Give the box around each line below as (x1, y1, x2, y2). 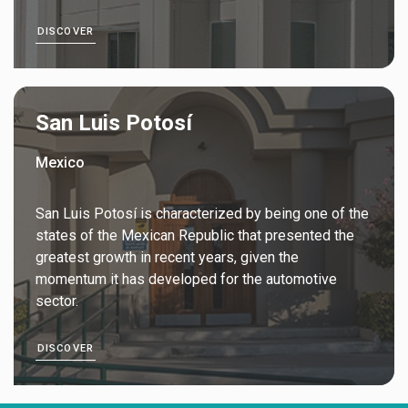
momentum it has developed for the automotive (36, 270, 337, 288)
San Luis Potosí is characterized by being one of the (36, 204, 369, 222)
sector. (36, 291, 78, 310)
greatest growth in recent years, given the (36, 248, 299, 266)
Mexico (36, 153, 85, 171)
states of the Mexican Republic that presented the (36, 226, 354, 244)
